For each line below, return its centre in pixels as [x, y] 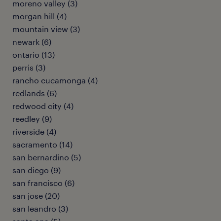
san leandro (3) [40, 208]
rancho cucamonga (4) [55, 80]
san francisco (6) [43, 183]
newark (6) [32, 42]
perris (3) [29, 67]
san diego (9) [37, 170]
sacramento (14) [42, 144]
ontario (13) [34, 55]
